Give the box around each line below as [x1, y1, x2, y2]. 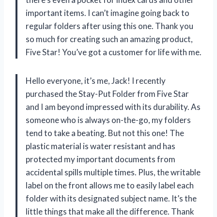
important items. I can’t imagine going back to [26, 7, 189, 18]
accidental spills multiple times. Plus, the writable [26, 167, 201, 177]
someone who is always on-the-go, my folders [26, 114, 191, 125]
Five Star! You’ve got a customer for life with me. [26, 46, 201, 57]
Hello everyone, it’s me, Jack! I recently [26, 75, 166, 86]
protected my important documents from [26, 154, 175, 164]
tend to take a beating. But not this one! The [26, 127, 184, 138]
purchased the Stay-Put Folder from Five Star [26, 88, 189, 99]
